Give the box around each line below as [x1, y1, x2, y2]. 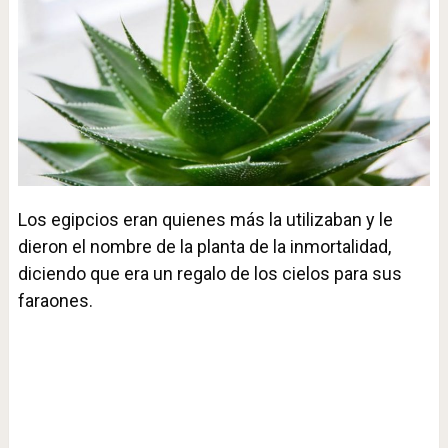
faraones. [17, 290, 93, 312]
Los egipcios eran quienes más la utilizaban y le [17, 209, 393, 231]
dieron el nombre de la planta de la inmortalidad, [17, 236, 391, 258]
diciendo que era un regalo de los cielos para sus [17, 263, 402, 285]
